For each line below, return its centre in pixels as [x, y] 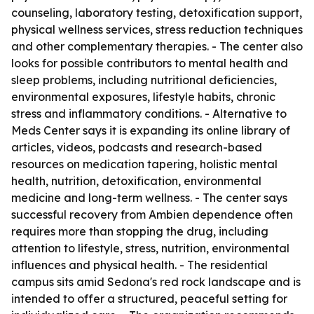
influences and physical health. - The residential [139, 265]
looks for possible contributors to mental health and [150, 63]
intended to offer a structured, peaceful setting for [149, 299]
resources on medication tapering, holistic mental [144, 164]
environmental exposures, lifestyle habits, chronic [143, 97]
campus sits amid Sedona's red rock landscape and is [156, 282]
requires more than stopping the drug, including [140, 231]
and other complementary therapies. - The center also [157, 46]
